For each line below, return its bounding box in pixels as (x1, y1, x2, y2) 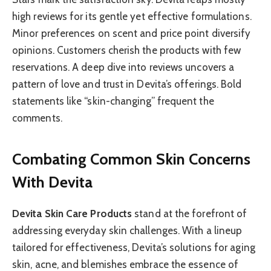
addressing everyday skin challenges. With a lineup (12, 224, 243, 237)
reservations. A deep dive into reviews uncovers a (12, 61, 235, 74)
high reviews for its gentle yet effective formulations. (12, 10, 252, 23)
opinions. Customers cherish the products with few (12, 44, 241, 57)
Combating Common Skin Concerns (12, 149, 251, 168)
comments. (12, 112, 62, 125)
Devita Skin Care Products (12, 207, 132, 220)
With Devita (12, 172, 93, 191)
